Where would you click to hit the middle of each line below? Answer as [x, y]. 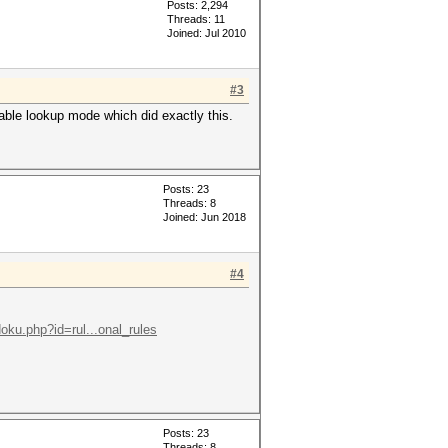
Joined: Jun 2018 [204, 217]
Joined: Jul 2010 [206, 33]
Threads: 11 [196, 19]
